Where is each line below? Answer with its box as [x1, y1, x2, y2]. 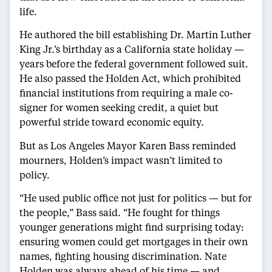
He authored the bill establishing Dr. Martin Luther [19, 28, 251, 41]
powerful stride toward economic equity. [19, 115, 204, 129]
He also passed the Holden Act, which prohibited [19, 72, 241, 85]
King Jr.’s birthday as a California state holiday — [19, 42, 244, 56]
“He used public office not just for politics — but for [19, 191, 252, 205]
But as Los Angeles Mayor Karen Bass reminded [19, 138, 236, 152]
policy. [19, 168, 50, 181]
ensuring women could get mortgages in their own [19, 235, 248, 248]
